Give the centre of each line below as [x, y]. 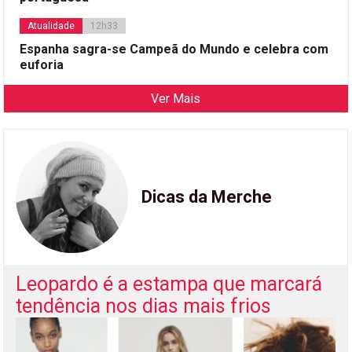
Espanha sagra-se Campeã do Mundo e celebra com [174, 49]
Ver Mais [176, 98]
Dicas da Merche [207, 197]
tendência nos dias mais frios [144, 306]
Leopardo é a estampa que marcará [169, 284]
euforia [42, 64]
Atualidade [51, 26]
